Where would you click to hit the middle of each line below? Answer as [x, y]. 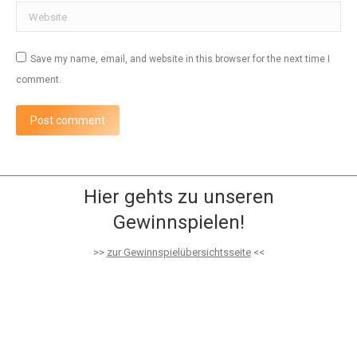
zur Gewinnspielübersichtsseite [178, 253]
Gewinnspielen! [178, 223]
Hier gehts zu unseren [178, 197]
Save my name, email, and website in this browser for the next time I [180, 59]
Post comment [68, 121]
